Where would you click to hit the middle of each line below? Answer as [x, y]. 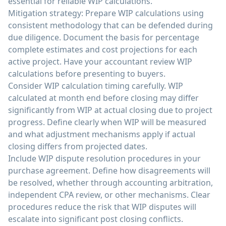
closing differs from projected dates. [78, 146]
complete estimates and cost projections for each [103, 49]
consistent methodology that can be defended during [110, 25]
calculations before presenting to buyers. [87, 74]
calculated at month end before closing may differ [103, 98]
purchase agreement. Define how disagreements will [109, 171]
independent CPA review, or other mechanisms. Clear [109, 195]
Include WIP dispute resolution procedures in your [104, 158]
